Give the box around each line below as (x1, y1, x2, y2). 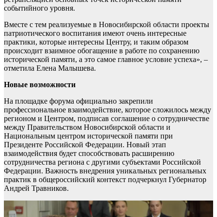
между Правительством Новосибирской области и (4, 123, 170, 131)
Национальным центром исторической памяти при (4, 132, 173, 140)
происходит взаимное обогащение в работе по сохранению (4, 46, 200, 55)
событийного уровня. (4, 4, 75, 12)
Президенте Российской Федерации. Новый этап (4, 140, 166, 149)
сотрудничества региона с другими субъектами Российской (4, 158, 201, 166)
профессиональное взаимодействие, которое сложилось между (4, 106, 211, 114)
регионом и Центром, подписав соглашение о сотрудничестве (4, 114, 209, 123)
